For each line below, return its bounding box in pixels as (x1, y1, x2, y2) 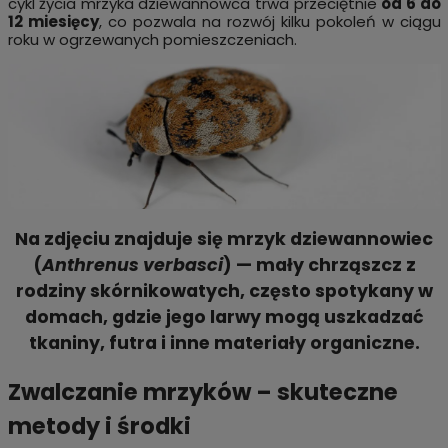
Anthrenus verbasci (41, 253, 223, 278)
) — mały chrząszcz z (222, 253, 416, 278)
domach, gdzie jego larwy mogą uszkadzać (24, 305, 424, 330)
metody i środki (7, 409, 191, 442)
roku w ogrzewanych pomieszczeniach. (7, 29, 297, 51)
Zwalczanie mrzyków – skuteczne (7, 375, 398, 408)
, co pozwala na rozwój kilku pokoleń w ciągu (98, 11, 441, 33)
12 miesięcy (7, 11, 99, 33)
